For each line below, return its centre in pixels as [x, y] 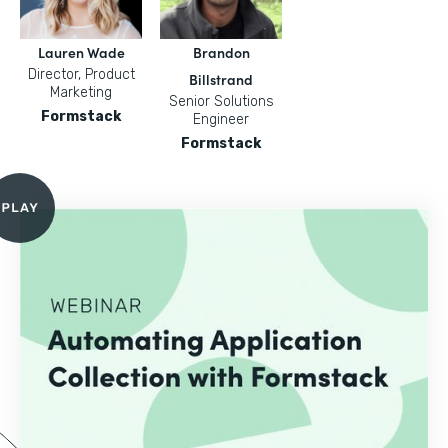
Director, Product [81, 74]
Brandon [221, 52]
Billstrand [221, 79]
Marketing [81, 92]
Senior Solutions [221, 101]
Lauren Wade [81, 52]
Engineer [221, 119]
